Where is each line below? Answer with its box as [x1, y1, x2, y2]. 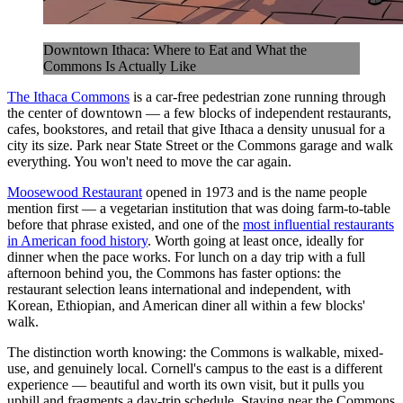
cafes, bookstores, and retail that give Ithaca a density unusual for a [7, 121, 385, 137]
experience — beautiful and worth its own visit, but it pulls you [7, 376, 364, 392]
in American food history [7, 232, 148, 248]
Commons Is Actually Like [43, 58, 196, 74]
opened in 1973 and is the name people [142, 184, 367, 200]
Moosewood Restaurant [7, 184, 142, 200]
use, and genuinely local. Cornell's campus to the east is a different [7, 360, 382, 376]
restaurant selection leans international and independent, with [7, 281, 351, 297]
